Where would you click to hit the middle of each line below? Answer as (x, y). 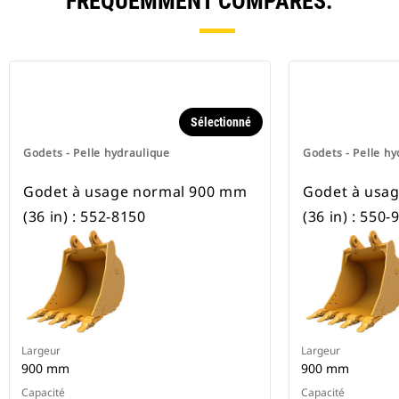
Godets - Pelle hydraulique (97, 153)
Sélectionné (221, 122)
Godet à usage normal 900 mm (135, 192)
